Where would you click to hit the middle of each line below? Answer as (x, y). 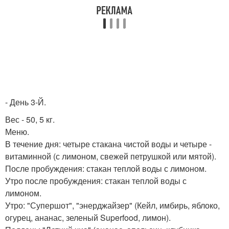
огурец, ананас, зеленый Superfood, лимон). (88, 217)
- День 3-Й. (26, 102)
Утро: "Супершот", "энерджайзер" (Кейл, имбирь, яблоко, (112, 205)
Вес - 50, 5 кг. (30, 119)
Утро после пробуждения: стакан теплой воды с (96, 181)
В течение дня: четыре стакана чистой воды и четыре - (108, 144)
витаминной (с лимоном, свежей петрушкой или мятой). (111, 156)
